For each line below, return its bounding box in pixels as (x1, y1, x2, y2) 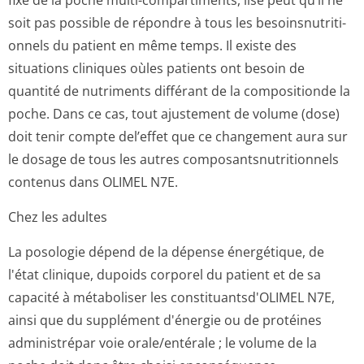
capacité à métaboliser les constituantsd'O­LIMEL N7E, (8, 288, 335, 306)
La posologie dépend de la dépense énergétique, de (8, 243, 324, 261)
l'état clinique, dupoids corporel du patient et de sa (8, 266, 321, 284)
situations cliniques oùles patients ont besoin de (8, 59, 305, 77)
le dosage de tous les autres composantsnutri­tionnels (8, 150, 339, 168)
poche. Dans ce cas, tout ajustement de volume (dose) (8, 105, 340, 123)
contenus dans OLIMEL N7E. (8, 173, 178, 191)
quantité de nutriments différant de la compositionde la (8, 82, 350, 100)
